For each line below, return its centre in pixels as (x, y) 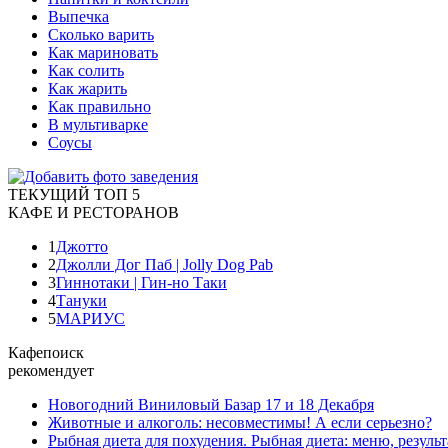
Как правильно (99, 106)
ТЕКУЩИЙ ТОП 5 (74, 194)
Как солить (86, 70)
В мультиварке (98, 124)
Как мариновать (103, 52)
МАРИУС (90, 318)
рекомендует (51, 370)
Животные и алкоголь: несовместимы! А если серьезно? (240, 422)
